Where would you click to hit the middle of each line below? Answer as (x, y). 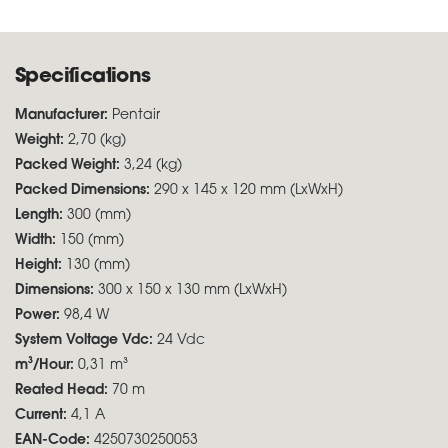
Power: (39, 315)
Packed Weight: (69, 165)
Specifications (83, 77)
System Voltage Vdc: (86, 340)
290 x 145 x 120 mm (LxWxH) (248, 190)
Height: (40, 265)
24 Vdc (181, 340)
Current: (43, 415)
